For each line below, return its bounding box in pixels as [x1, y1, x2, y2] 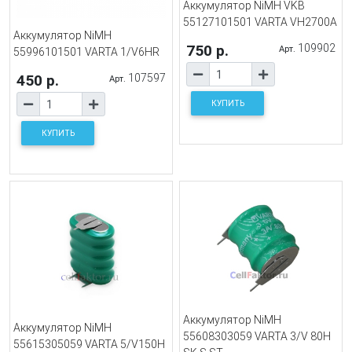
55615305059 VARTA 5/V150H [13, 337, 165, 350]
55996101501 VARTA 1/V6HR [13, 46, 159, 59]
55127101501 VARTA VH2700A [183, 16, 337, 29]
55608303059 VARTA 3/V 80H [183, 330, 331, 343]
